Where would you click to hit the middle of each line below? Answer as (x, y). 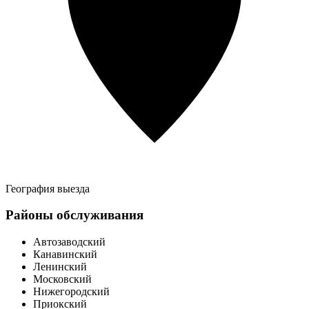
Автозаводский (69, 242)
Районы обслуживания (74, 215)
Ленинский (60, 267)
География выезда (48, 188)
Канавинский (65, 255)
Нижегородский (71, 292)
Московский (62, 279)
